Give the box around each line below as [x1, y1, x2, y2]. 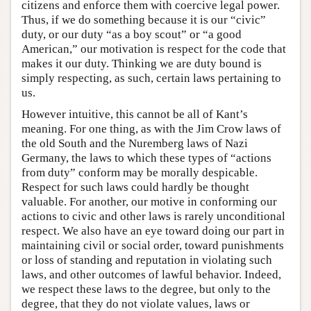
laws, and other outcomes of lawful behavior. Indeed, [22, 267, 281, 281]
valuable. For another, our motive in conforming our [22, 194, 277, 208]
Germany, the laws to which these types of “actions [22, 151, 271, 165]
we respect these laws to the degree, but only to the [22, 282, 271, 296]
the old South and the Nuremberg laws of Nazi [22, 136, 248, 150]
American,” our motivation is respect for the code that [22, 42, 286, 56]
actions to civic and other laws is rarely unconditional [22, 209, 285, 223]
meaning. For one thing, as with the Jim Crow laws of [22, 121, 281, 135]
